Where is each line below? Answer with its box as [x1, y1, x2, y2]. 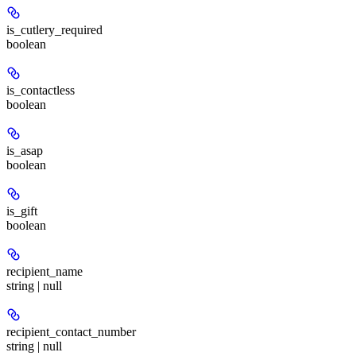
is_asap [6, 143, 43, 157]
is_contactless [6, 83, 75, 97]
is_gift [6, 203, 37, 218]
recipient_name [6, 264, 83, 278]
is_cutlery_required [6, 22, 103, 37]
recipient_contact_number [6, 324, 136, 339]
